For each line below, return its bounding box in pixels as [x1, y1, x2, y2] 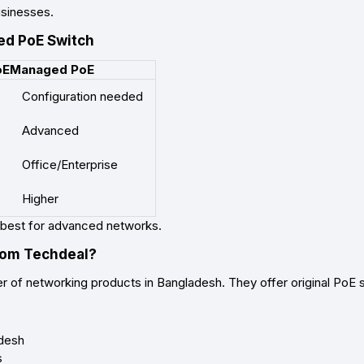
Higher [22, 191, 58, 207]
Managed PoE [10, 62, 94, 78]
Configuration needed [22, 89, 143, 105]
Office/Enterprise [22, 157, 118, 173]
